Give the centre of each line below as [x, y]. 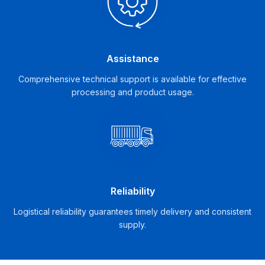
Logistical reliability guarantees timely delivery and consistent [132, 211]
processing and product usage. [132, 92]
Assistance [132, 59]
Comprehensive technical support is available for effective [132, 79]
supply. [132, 224]
